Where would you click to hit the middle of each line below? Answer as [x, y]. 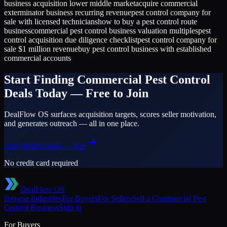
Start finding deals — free [45, 146]
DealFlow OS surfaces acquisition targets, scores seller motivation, [110, 115]
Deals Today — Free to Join [76, 93]
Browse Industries [33, 199]
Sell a [142, 199]
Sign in [70, 208]
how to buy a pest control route [147, 21]
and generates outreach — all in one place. [72, 124]
